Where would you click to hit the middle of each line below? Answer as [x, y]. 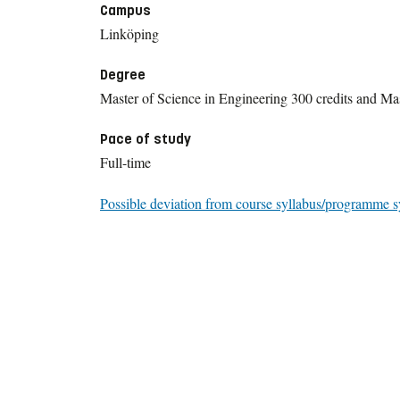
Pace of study [146, 138]
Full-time [125, 162]
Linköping [129, 33]
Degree [123, 74]
